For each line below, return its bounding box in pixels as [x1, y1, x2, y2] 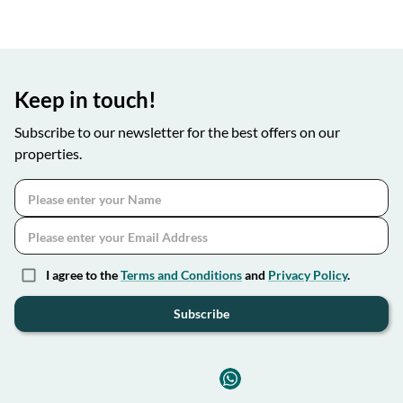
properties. [14, 145, 82, 162]
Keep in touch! [14, 86, 157, 112]
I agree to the [46, 267, 121, 282]
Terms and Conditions [121, 267, 242, 282]
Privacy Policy [268, 267, 347, 282]
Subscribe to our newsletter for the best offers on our [14, 123, 340, 140]
